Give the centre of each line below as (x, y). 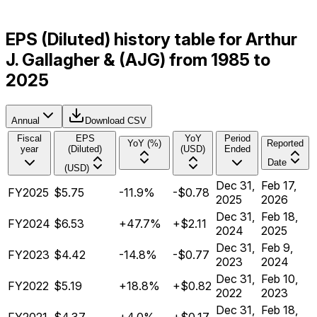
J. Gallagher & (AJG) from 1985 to (138, 60)
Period (237, 139)
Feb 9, (277, 248)
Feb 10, (279, 279)
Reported (285, 144)
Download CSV (116, 121)
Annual (25, 121)
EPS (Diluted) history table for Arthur (151, 40)
